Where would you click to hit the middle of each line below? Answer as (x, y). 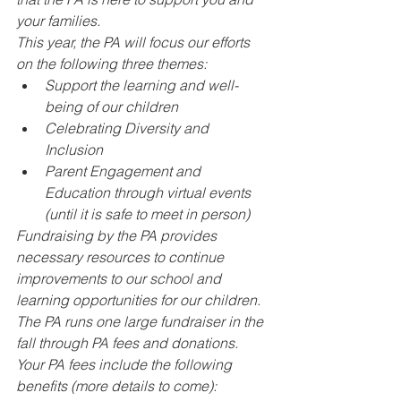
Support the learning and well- (141, 85)
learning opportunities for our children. (140, 300)
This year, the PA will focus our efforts (135, 42)
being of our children (111, 107)
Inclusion (74, 149)
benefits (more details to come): (116, 386)
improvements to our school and (120, 278)
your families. (58, 21)
